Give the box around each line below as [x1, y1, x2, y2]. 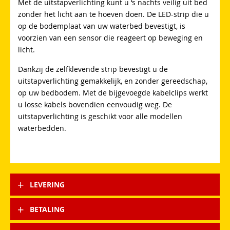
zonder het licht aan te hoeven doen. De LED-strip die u [18, 9, 209, 19]
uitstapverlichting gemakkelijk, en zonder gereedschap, [18, 75, 207, 86]
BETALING [30, 204, 65, 214]
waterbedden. [18, 123, 66, 133]
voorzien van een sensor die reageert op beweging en [18, 32, 203, 43]
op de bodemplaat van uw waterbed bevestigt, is [18, 21, 185, 31]
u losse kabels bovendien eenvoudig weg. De [18, 99, 172, 109]
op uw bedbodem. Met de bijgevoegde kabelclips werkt [18, 87, 208, 98]
